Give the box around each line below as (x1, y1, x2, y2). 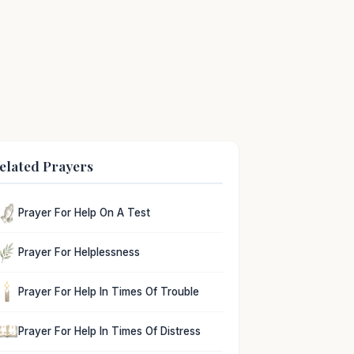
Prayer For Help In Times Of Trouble (18, 284, 200, 298)
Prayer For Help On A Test (18, 206, 151, 220)
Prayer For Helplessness (18, 246, 141, 259)
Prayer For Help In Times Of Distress (18, 324, 201, 337)
